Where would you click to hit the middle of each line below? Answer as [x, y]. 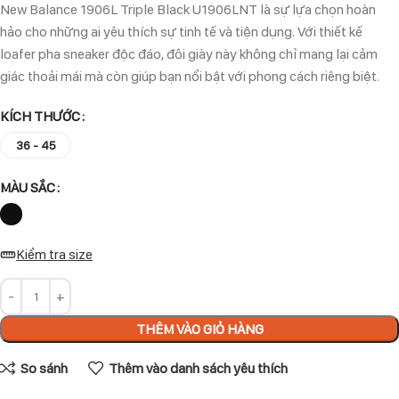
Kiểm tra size [54, 255]
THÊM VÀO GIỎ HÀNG [199, 329]
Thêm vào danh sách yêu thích [198, 369]
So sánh [44, 369]
